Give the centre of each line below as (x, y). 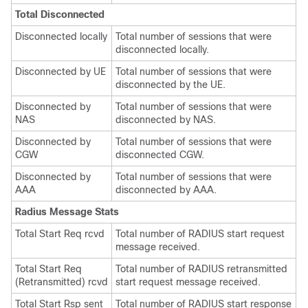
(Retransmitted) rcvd (62, 282)
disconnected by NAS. (166, 120)
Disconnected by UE (60, 71)
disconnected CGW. (160, 155)
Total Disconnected (60, 14)
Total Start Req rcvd (60, 234)
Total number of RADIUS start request (200, 234)
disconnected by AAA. (166, 190)
